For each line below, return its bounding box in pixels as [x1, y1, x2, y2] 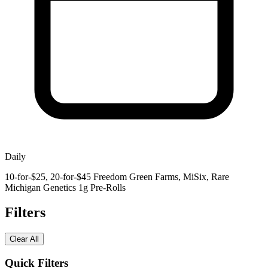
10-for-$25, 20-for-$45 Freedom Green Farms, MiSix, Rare [5, 171, 229, 182]
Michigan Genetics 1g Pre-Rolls [5, 182, 126, 193]
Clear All [10, 234, 39, 244]
